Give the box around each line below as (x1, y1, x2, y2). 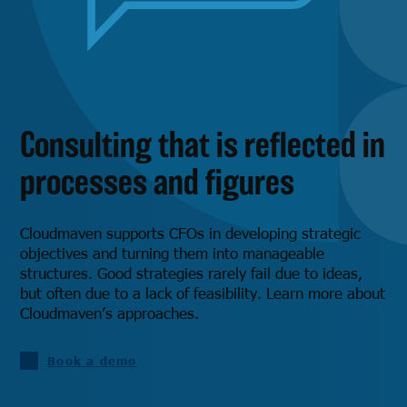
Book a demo (47, 353, 137, 369)
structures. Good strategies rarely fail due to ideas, (20, 263, 363, 283)
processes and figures (20, 163, 295, 201)
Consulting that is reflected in (20, 125, 386, 164)
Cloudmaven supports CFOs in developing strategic (20, 223, 362, 243)
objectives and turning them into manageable (20, 243, 325, 263)
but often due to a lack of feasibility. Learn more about (20, 283, 386, 303)
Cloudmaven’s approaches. (20, 303, 200, 323)
